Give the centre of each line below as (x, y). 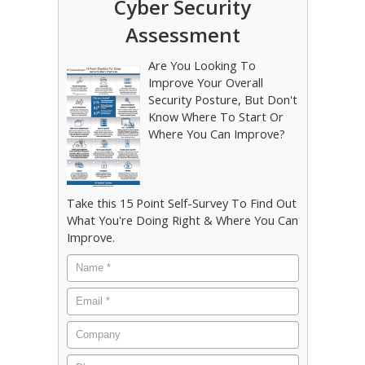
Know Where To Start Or (215, 117)
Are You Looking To (202, 66)
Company (94, 328)
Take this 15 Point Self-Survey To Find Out (181, 203)
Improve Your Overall (205, 83)
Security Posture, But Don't (222, 100)
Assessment (182, 35)
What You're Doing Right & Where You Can (182, 220)
